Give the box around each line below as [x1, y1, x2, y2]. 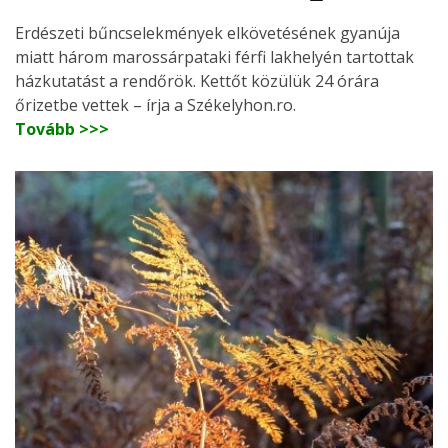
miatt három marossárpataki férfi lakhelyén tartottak [15, 45, 414, 68]
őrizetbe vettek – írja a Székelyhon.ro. [15, 93, 296, 116]
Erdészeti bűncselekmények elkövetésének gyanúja [15, 21, 400, 44]
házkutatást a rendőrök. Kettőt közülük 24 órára [15, 69, 379, 92]
